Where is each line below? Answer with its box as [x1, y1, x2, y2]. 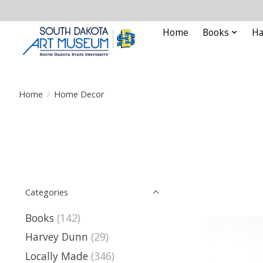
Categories [25, 186, 68, 198]
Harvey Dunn [25, 230, 88, 244]
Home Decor [53, 87, 104, 100]
